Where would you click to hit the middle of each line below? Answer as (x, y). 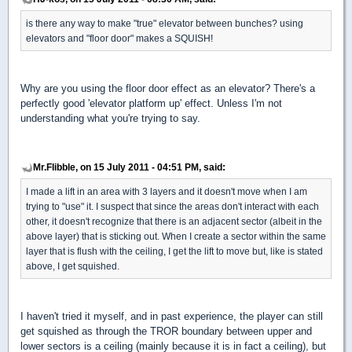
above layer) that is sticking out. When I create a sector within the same (176, 236)
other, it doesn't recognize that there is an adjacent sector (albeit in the (174, 222)
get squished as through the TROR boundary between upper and (166, 332)
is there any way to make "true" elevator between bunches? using (165, 24)
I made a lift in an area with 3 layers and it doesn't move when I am (167, 192)
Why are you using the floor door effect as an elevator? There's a (168, 89)
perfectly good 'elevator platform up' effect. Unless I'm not (151, 104)
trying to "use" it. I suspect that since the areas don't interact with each (172, 207)
